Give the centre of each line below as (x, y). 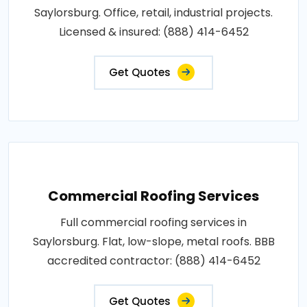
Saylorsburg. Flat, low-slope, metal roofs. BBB (153, 241)
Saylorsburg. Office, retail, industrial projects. (153, 12)
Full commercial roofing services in (153, 222)
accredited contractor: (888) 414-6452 (153, 260)
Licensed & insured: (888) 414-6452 (153, 32)
